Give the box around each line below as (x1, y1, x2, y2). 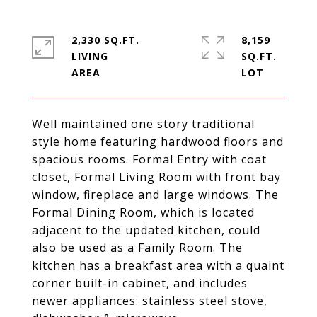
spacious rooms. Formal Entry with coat (32, 151, 267, 167)
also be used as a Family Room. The (32, 240, 243, 255)
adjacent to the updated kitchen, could (32, 222, 260, 238)
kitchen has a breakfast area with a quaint (32, 258, 284, 273)
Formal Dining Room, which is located (32, 204, 255, 220)
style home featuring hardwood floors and (32, 134, 284, 149)
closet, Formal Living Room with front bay (32, 169, 281, 185)
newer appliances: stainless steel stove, (32, 293, 267, 309)
